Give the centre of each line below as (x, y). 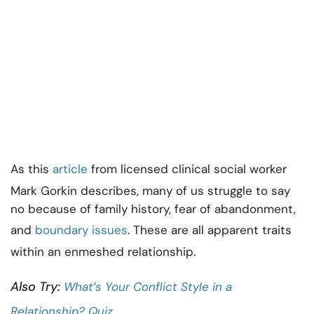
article (70, 169)
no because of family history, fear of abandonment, (153, 209)
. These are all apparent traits (210, 230)
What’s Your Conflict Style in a (148, 287)
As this (32, 169)
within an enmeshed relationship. (103, 252)
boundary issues (81, 230)
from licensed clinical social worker (187, 169)
